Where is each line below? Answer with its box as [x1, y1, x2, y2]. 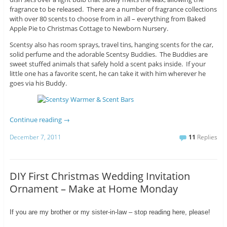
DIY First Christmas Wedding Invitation [9, 169, 190, 183]
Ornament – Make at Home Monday [9, 181, 178, 196]
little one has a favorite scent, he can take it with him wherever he [9, 69, 206, 79]
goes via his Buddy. [9, 79, 67, 88]
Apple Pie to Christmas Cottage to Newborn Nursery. [9, 24, 168, 33]
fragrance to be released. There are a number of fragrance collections [9, 5, 217, 14]
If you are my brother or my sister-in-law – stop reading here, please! [9, 208, 210, 216]
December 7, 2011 [9, 133, 61, 141]
